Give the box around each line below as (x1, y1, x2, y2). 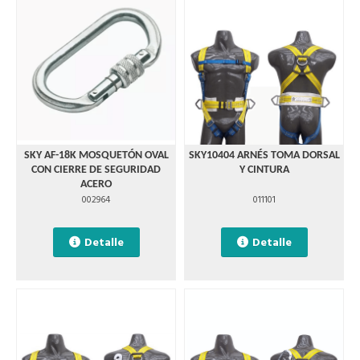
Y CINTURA (239, 164, 289, 176)
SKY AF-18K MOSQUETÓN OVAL (23, 149, 169, 162)
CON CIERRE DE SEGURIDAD (31, 164, 161, 176)
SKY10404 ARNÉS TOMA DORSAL (188, 149, 340, 162)
